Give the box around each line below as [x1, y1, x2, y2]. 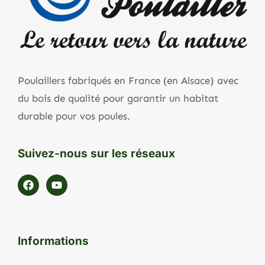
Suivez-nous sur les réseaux [18, 147, 175, 161]
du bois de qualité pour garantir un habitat [18, 92, 218, 104]
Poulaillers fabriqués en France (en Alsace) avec [18, 74, 238, 86]
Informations [18, 234, 89, 248]
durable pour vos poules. [18, 109, 133, 122]
